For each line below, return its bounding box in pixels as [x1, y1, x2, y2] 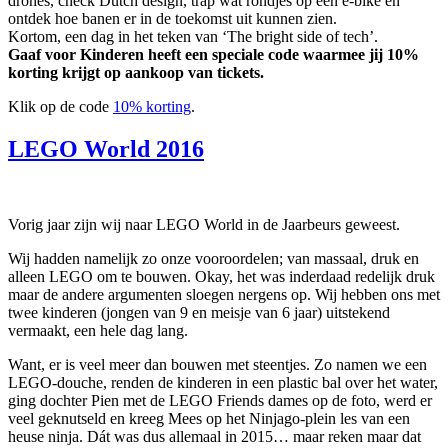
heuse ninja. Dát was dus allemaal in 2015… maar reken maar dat [8, 428, 421, 446]
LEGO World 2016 [8, 135, 204, 162]
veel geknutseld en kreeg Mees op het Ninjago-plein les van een [8, 410, 410, 428]
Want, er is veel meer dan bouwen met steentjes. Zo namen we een [8, 356, 427, 374]
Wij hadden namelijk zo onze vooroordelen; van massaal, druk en [8, 250, 419, 268]
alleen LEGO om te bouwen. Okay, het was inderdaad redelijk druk [8, 268, 435, 286]
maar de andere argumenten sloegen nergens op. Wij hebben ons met [8, 286, 440, 304]
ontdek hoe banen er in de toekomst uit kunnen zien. [8, 9, 337, 27]
